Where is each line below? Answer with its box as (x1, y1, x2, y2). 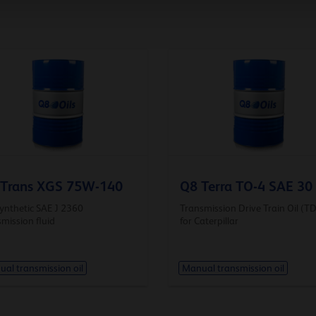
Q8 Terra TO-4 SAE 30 (180, 178, 312, 194)
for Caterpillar (180, 214, 238, 226)
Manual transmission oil (181, 262, 284, 274)
